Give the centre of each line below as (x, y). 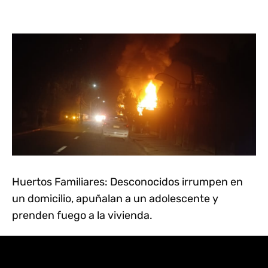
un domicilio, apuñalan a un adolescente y (115, 198)
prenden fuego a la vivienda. (82, 215)
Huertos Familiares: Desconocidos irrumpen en (127, 182)
